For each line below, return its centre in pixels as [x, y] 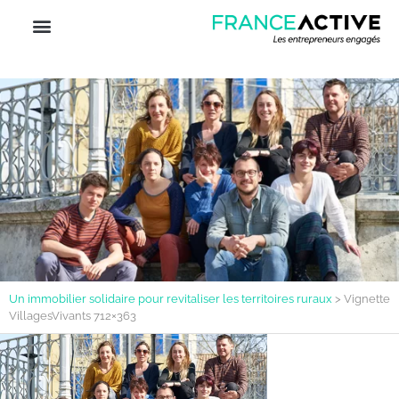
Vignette [367, 299]
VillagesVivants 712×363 [73, 316]
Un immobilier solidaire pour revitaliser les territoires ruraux [171, 299]
